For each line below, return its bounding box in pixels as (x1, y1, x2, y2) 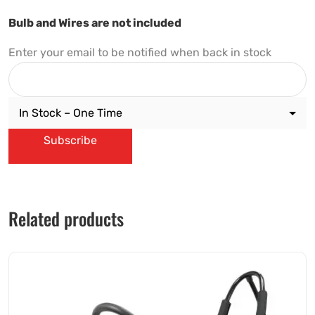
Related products (8, 205, 124, 232)
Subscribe (44, 134, 97, 148)
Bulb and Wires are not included (8, 16, 181, 30)
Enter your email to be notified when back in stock (8, 46, 271, 60)
